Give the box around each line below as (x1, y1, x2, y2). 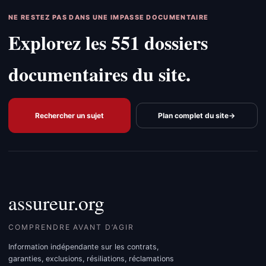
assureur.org (8, 189, 104, 216)
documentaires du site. (8, 60, 191, 88)
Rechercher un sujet (34, 110, 104, 120)
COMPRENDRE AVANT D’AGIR (8, 223, 134, 232)
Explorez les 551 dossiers (8, 28, 208, 57)
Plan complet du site (158, 110, 229, 120)
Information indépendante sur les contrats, (8, 242, 159, 251)
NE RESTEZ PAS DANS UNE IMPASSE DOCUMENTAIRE (8, 13, 209, 22)
